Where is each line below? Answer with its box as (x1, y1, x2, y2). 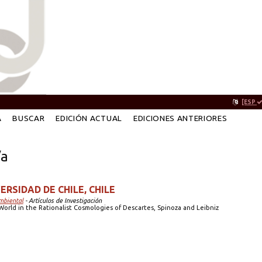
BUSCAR (12, 113, 45, 123)
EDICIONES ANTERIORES (133, 113, 227, 123)
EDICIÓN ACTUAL (56, 113, 122, 123)
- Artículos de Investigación (23, 196, 102, 204)
